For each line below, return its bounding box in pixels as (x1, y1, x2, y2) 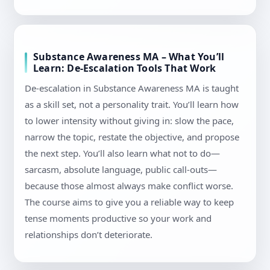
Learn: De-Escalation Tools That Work (33, 61, 216, 75)
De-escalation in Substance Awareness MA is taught (25, 82, 239, 95)
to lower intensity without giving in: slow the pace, (25, 115, 234, 127)
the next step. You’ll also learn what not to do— (25, 147, 220, 160)
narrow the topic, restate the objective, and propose (25, 131, 239, 143)
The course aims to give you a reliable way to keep (25, 196, 234, 209)
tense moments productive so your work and (25, 212, 212, 225)
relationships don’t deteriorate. (25, 228, 152, 241)
